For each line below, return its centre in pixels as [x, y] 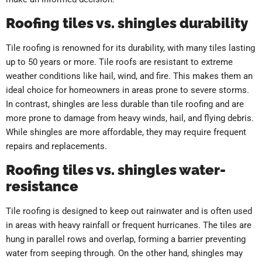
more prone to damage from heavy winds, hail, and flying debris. [130, 118]
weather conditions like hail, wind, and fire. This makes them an [129, 76]
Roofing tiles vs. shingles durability [127, 23]
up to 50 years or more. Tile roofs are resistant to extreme [119, 62]
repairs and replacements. [56, 146]
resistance [42, 187]
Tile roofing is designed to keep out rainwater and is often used [129, 211]
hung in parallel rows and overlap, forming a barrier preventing [126, 239]
